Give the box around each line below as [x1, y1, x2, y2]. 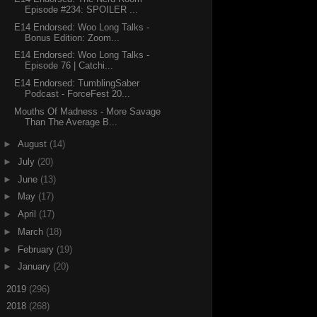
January [17, 261, 53, 272]
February [17, 243, 57, 255]
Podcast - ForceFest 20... [25, 88, 131, 100]
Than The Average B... [25, 116, 118, 127]
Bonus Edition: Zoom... [25, 32, 120, 43]
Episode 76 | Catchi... [25, 60, 114, 71]
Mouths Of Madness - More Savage [14, 105, 161, 117]
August [17, 139, 50, 150]
